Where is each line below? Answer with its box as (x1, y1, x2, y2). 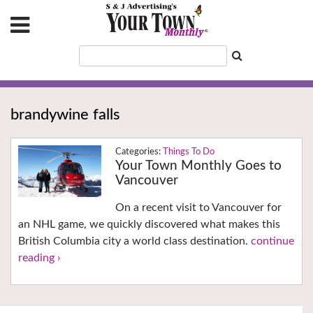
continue (251, 235, 294, 247)
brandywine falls (10, 107, 120, 123)
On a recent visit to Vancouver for (115, 202, 282, 214)
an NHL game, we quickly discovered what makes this (18, 219, 280, 231)
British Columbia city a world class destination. (18, 235, 251, 247)
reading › (18, 252, 61, 264)
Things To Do (162, 147, 214, 157)
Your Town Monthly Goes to (115, 159, 282, 173)
